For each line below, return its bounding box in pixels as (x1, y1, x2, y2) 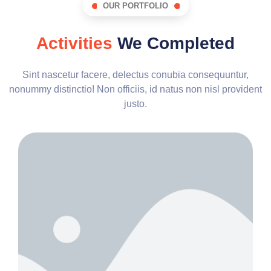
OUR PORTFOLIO (103, 1, 168, 11)
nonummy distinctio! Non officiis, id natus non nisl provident (9, 84, 262, 95)
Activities (36, 34, 113, 53)
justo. (124, 99, 147, 109)
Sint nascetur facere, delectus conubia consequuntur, (22, 70, 249, 80)
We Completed (113, 34, 235, 53)
